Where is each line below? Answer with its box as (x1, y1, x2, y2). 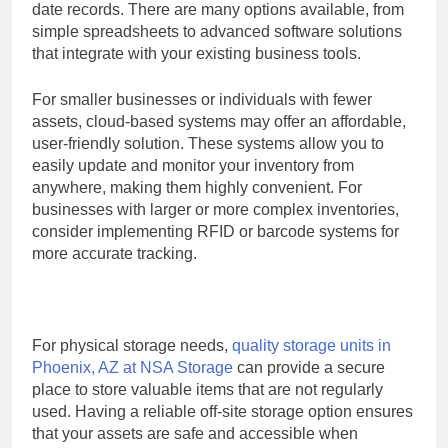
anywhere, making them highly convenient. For (32, 178, 362, 196)
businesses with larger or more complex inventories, (32, 200, 399, 218)
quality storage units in (232, 336, 391, 354)
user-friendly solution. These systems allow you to (32, 134, 384, 152)
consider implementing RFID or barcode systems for (32, 222, 399, 240)
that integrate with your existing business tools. (32, 44, 361, 62)
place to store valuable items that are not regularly (32, 380, 383, 398)
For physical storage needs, (32, 336, 232, 354)
